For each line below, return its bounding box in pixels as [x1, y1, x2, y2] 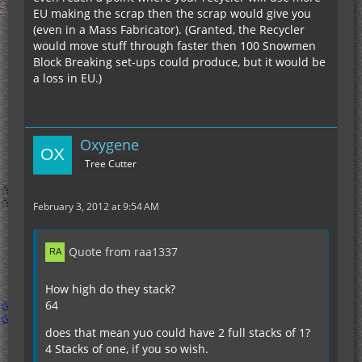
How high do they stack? [45, 281, 175, 297]
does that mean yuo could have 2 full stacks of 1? [45, 325, 310, 341]
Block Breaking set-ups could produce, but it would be [33, 54, 326, 70]
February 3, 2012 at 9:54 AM [33, 200, 159, 214]
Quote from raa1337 [69, 244, 178, 260]
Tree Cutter [85, 157, 137, 171]
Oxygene [80, 135, 139, 155]
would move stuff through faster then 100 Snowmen [33, 38, 316, 54]
